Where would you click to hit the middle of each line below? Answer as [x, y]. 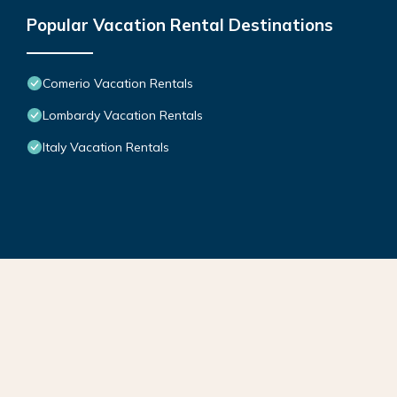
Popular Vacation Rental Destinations [180, 25]
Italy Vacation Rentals [106, 148]
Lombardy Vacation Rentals [123, 116]
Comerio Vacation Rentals [118, 84]
